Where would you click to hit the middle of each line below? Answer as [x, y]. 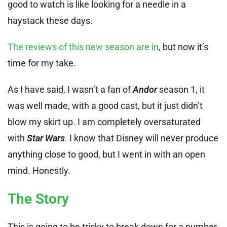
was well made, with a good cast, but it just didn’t [105, 105]
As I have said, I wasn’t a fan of [70, 89]
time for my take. [42, 63]
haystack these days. [50, 20]
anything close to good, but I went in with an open [106, 154]
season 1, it [182, 89]
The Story [38, 199]
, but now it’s [183, 47]
